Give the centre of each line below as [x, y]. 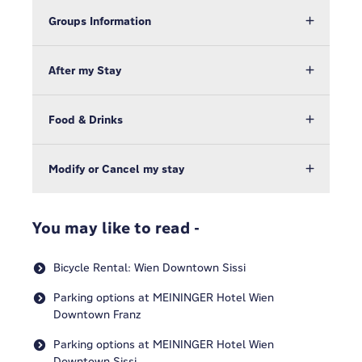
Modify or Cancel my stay [116, 169]
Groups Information [100, 21]
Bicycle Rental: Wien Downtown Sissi [149, 267]
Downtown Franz [97, 314]
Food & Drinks [86, 120]
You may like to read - [116, 228]
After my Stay [85, 70]
